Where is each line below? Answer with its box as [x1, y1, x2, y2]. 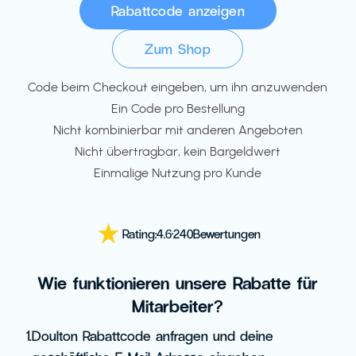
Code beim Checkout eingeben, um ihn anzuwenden [28, 79, 328, 95]
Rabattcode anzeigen [110, 2, 246, 19]
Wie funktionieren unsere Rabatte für [37, 272, 319, 292]
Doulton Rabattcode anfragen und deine [32, 327, 273, 344]
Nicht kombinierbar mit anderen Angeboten [52, 122, 303, 137]
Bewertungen [193, 226, 261, 241]
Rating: [122, 226, 157, 241]
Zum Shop [145, 40, 211, 57]
